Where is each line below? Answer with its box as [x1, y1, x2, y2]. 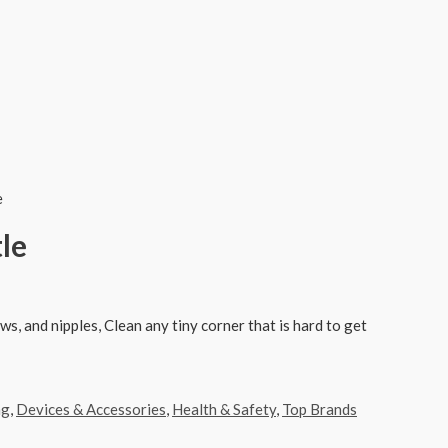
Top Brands [282, 399, 357, 418]
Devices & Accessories [16, 399, 166, 418]
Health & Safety [172, 399, 276, 418]
